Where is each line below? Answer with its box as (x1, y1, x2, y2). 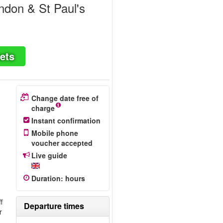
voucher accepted (31, 138, 93, 148)
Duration (31, 173, 61, 183)
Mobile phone (31, 128, 78, 138)
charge (31, 103, 55, 113)
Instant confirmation (31, 115, 101, 125)
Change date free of (31, 93, 99, 103)
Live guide (31, 150, 67, 160)
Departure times (23, 200, 84, 212)
